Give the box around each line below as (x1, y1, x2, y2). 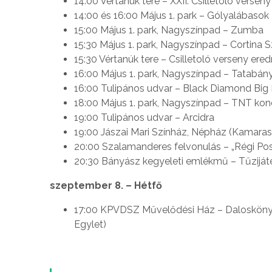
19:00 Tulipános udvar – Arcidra (74, 111, 214, 123)
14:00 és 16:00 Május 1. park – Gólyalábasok (74, 9, 269, 21)
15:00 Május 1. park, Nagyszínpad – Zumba (74, 24, 263, 36)
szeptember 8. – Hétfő (50, 179, 162, 191)
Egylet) (74, 218, 106, 230)
